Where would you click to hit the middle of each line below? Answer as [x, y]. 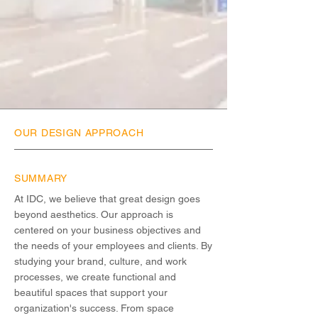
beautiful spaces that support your [91, 292]
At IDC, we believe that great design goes [107, 199]
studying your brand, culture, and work [100, 261]
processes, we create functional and [95, 277]
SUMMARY [41, 178]
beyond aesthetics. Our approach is [94, 214]
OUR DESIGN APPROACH [79, 133]
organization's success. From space [94, 308]
